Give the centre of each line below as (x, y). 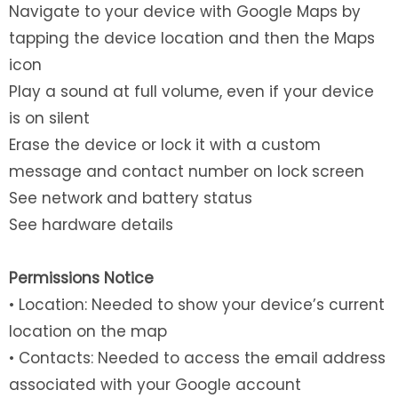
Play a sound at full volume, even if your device (191, 91)
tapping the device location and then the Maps (192, 38)
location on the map (88, 331)
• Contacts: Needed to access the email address (197, 358)
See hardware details (91, 224)
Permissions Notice (81, 278)
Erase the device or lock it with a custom (165, 144)
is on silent (49, 118)
